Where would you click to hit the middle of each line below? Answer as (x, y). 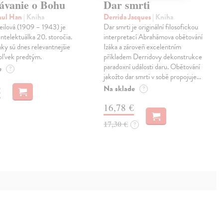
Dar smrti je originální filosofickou (151, 27)
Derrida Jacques (128, 17)
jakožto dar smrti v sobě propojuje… (153, 77)
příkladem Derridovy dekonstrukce (153, 57)
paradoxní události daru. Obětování (152, 67)
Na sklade (119, 89)
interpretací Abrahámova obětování (153, 37)
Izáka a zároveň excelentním (143, 47)
